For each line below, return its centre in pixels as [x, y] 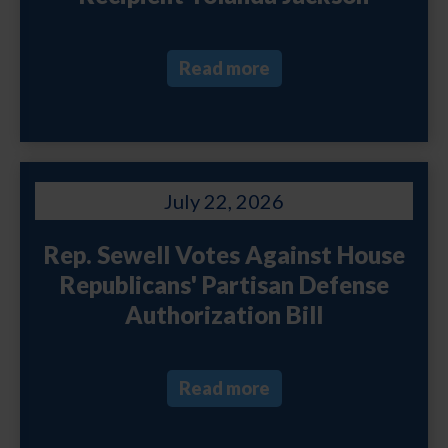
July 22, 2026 [224, 200]
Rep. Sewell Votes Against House [224, 254]
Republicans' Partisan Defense [224, 284]
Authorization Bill [224, 314]
